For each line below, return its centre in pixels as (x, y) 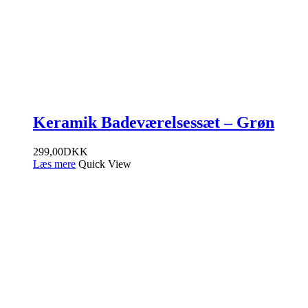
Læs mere (54, 164)
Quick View (105, 164)
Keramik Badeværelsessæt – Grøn (154, 123)
